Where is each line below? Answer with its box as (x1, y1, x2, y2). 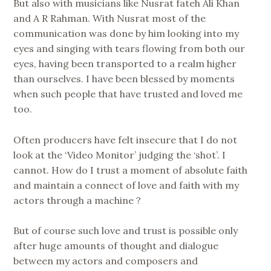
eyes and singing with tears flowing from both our (13, 42, 246, 55)
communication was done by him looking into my (13, 27, 240, 40)
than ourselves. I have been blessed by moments (13, 73, 235, 85)
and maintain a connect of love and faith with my (13, 178, 240, 191)
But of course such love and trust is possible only (13, 224, 238, 237)
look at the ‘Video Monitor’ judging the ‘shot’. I (13, 148, 226, 161)
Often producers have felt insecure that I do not (13, 133, 238, 146)
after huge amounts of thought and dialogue (13, 240, 219, 252)
